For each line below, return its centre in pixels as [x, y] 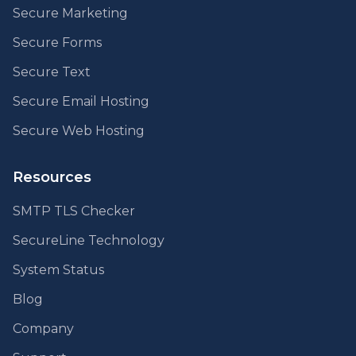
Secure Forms [57, 43]
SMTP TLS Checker [74, 211]
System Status [58, 270]
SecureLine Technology [89, 240]
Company [43, 329]
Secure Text [52, 72]
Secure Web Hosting [79, 131]
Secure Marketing [70, 13]
